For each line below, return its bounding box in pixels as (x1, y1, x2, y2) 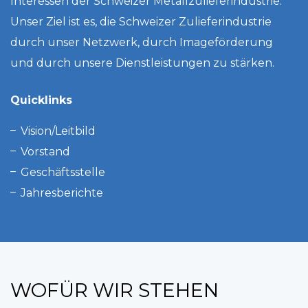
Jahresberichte (21, 186, 103, 199)
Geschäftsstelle (21, 166, 105, 179)
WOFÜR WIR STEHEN (10, 278, 219, 302)
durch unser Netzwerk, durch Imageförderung (10, 36, 273, 49)
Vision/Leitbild (21, 124, 96, 137)
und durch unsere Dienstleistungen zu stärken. (10, 56, 274, 69)
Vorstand (21, 145, 70, 158)
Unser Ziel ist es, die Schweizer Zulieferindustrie (10, 15, 272, 28)
